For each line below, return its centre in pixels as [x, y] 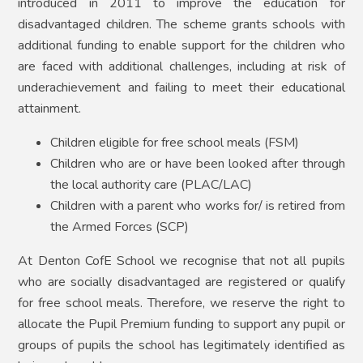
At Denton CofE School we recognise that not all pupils [181, 261]
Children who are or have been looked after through [198, 164]
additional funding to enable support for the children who [181, 46]
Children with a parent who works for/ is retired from [198, 206]
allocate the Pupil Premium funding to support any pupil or [181, 325]
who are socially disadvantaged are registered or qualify [181, 282]
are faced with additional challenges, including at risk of [181, 67]
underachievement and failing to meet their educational [181, 88]
